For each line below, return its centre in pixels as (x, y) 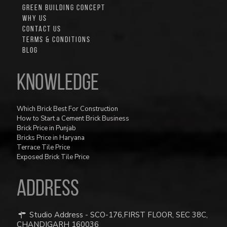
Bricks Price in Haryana (51, 138)
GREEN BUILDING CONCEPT (64, 8)
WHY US (35, 19)
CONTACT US (42, 30)
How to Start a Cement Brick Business (73, 119)
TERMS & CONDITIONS (56, 40)
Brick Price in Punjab (46, 128)
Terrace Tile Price (43, 148)
